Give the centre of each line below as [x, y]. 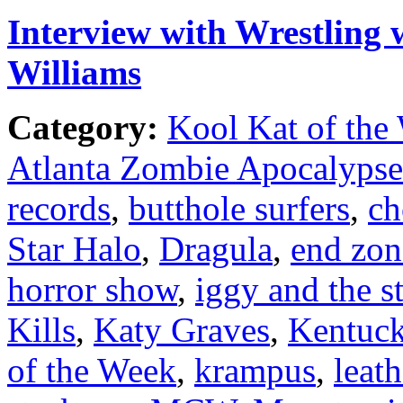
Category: [83, 127]
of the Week [92, 370]
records [59, 208]
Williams [74, 72]
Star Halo [74, 248]
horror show [92, 289]
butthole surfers [239, 208]
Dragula [216, 248]
